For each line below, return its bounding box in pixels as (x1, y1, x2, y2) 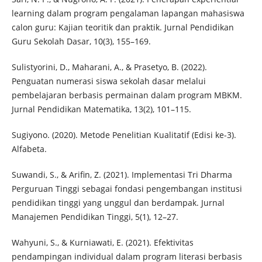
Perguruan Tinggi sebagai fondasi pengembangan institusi (11, 183, 242, 195)
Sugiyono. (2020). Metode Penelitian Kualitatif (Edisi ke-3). (11, 129, 236, 141)
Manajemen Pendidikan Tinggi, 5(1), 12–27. (11, 211, 178, 223)
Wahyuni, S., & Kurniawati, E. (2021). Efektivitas (11, 237, 194, 249)
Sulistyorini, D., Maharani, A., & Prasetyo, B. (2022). (11, 61, 207, 73)
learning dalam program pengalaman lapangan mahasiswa (11, 8, 244, 19)
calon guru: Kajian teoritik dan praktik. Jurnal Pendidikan (11, 22, 234, 33)
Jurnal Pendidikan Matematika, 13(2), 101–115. (11, 104, 191, 115)
